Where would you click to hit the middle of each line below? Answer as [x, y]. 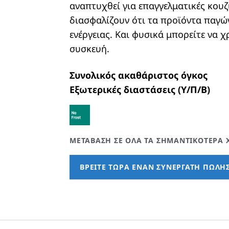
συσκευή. [89, 49]
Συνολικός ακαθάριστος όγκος [139, 75]
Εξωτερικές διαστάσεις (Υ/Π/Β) [140, 89]
